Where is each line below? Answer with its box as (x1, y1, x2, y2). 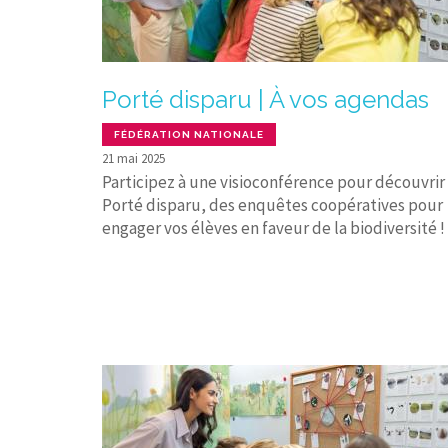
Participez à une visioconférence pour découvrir (102, 170, 445, 193)
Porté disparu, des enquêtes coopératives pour (102, 193, 443, 216)
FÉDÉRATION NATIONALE (114, 128, 264, 140)
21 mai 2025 (102, 149, 165, 167)
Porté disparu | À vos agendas (102, 84, 429, 114)
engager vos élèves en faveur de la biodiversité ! (102, 216, 445, 239)
